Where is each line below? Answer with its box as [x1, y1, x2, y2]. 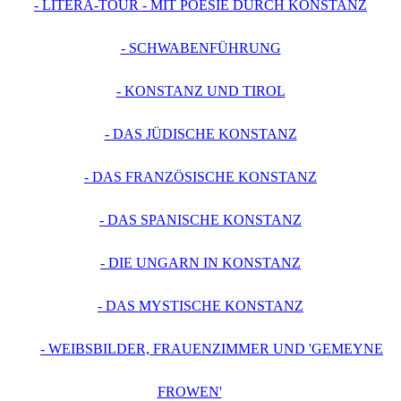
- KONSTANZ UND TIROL [115, 83, 286, 99]
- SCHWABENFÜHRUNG [120, 40, 281, 56]
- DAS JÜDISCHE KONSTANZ [104, 126, 297, 142]
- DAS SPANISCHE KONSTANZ [99, 212, 302, 228]
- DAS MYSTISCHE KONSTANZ [98, 298, 303, 314]
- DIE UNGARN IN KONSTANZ [100, 255, 301, 271]
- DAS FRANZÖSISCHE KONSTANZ [84, 169, 317, 185]
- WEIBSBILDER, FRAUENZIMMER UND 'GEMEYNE [40, 341, 383, 357]
